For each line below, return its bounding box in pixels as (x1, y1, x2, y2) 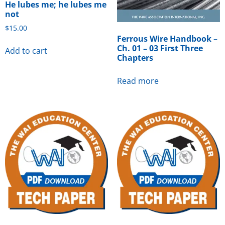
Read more (117, 75, 159, 87)
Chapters (117, 52, 153, 64)
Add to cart (5, 45, 47, 56)
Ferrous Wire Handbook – (117, 33, 217, 45)
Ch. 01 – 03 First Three (117, 43, 203, 54)
